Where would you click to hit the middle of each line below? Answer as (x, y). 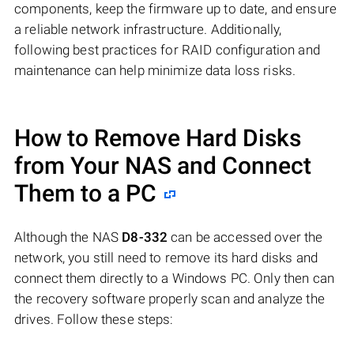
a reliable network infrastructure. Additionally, (148, 30)
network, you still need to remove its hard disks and (166, 258)
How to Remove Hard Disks (158, 138)
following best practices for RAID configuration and (167, 50)
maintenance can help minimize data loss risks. (155, 71)
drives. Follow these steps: (94, 320)
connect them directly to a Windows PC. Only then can (174, 279)
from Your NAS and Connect (163, 166)
